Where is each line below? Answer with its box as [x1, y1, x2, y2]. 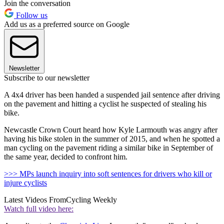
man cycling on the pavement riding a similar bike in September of [4, 143, 213, 152]
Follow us [14, 10, 47, 19]
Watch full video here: [4, 204, 73, 213]
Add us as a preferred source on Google [4, 19, 129, 28]
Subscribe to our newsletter [4, 73, 89, 82]
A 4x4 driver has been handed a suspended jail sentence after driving [4, 90, 220, 99]
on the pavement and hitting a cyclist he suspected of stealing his [4, 99, 206, 108]
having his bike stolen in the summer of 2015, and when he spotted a [4, 134, 220, 143]
